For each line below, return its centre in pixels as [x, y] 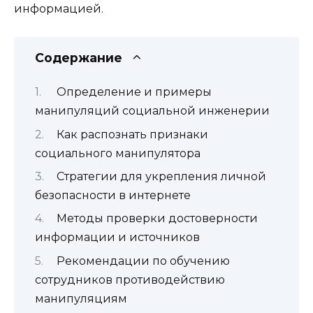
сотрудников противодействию [130, 279]
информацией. [59, 8]
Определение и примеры [134, 92]
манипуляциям [81, 298]
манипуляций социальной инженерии [152, 111]
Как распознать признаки [132, 134]
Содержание [79, 57]
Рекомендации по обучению [143, 261]
